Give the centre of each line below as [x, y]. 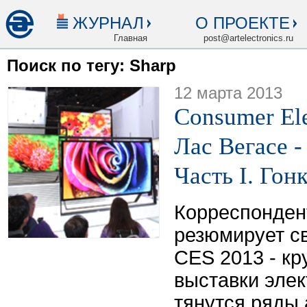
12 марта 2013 [228, 93]
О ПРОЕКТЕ [243, 23]
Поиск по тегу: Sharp [91, 65]
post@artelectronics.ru [248, 38]
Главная [131, 38]
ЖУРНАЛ [108, 23]
